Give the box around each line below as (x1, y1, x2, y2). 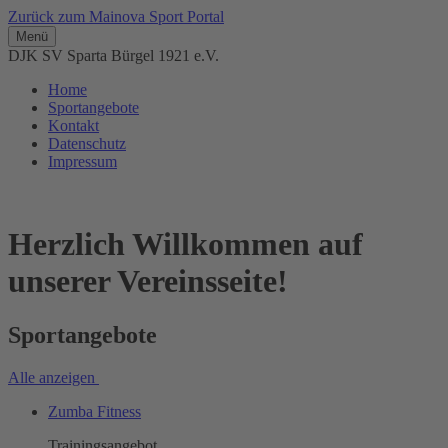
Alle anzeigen (8, 368, 99, 386)
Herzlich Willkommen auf (8, 226, 363, 263)
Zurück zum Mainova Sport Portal (8, 8, 224, 25)
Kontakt (48, 117, 99, 134)
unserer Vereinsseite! (8, 263, 288, 300)
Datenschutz (48, 135, 126, 152)
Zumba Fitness (48, 402, 141, 420)
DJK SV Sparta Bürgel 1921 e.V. (8, 47, 219, 64)
